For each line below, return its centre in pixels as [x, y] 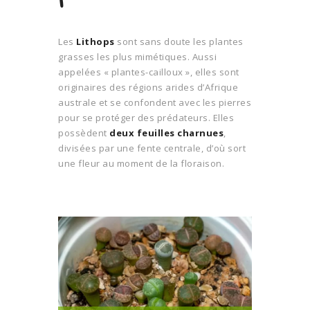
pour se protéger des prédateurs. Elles [146, 117]
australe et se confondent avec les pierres [155, 102]
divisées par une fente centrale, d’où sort [152, 148]
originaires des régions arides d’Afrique [148, 87]
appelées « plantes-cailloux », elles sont [149, 72]
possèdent [84, 133]
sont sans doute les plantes [179, 41]
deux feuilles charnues [166, 133]
